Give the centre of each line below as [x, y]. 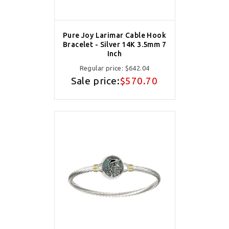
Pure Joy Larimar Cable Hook [114, 35]
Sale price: [96, 81]
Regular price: [102, 68]
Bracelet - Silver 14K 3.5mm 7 [114, 44]
